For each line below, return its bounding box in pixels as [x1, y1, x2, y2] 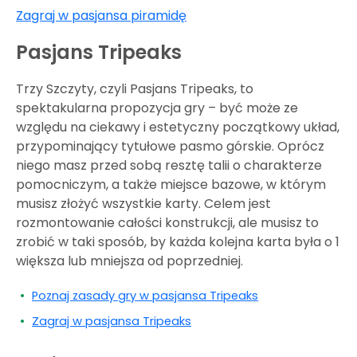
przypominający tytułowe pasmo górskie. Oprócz [16, 136, 324, 155]
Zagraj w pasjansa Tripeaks [32, 312, 191, 329]
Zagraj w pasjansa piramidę [16, 6, 186, 25]
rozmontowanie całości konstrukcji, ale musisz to [16, 213, 319, 232]
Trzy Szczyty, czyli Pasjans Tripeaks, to [16, 79, 253, 98]
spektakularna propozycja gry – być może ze [16, 98, 298, 117]
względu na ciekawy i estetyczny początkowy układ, [16, 117, 339, 136]
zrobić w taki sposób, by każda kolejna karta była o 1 [16, 232, 339, 251]
